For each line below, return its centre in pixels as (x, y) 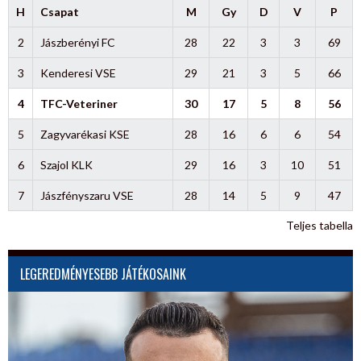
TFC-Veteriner (79, 103)
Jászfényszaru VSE (87, 195)
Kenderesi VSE (78, 73)
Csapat (59, 11)
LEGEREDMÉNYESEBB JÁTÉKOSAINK (103, 274)
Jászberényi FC (77, 42)
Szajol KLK (66, 164)
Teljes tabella (320, 225)
